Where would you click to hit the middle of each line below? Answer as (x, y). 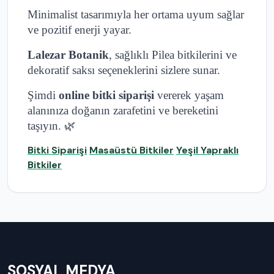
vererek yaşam (189, 95)
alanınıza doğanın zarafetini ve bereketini (123, 111)
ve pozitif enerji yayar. (80, 30)
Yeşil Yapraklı (207, 150)
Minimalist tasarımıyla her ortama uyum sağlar (136, 15)
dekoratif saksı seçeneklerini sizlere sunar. (124, 70)
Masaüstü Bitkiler (131, 150)
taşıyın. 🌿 (52, 126)
